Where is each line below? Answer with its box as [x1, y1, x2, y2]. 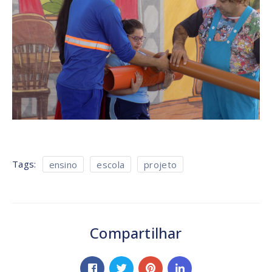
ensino [49, 158, 78, 171]
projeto [144, 158, 177, 171]
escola [97, 158, 125, 171]
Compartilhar [90, 222, 182, 243]
